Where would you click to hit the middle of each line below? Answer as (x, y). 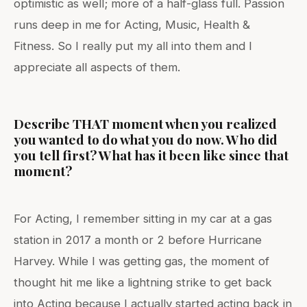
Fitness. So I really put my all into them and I (133, 46)
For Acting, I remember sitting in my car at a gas (143, 218)
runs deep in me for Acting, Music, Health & (132, 24)
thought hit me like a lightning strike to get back (143, 282)
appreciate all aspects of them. (97, 67)
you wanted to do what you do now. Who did (146, 139)
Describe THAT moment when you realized (145, 123)
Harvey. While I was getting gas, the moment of (142, 261)
